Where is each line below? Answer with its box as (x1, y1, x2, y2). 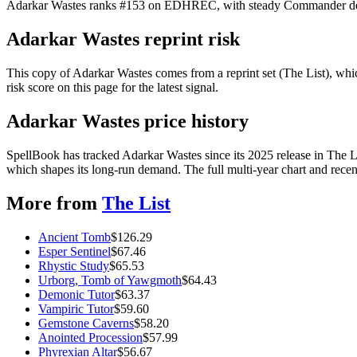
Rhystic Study (38, 258, 109, 273)
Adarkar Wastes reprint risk (6, 29, 240, 50)
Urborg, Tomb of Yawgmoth (38, 273, 182, 287)
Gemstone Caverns (38, 316, 134, 330)
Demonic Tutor (38, 287, 115, 301)
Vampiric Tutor (38, 301, 114, 316)
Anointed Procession (38, 330, 143, 344)
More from (6, 193, 97, 214)
